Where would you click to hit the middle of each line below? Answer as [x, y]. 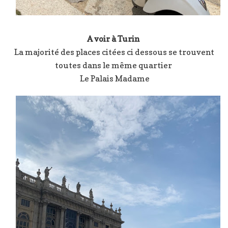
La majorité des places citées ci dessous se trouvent [114, 52]
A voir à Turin [114, 39]
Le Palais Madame [114, 79]
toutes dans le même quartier [114, 65]
